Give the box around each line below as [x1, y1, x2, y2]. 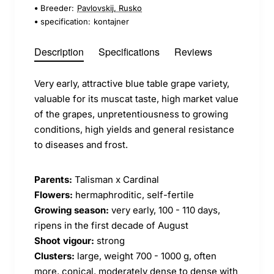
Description [34, 45, 84, 59]
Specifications [98, 45, 160, 59]
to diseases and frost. [34, 139, 128, 150]
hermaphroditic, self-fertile [73, 189, 194, 201]
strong [94, 235, 125, 246]
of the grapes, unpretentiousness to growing [34, 108, 228, 120]
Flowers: [34, 189, 73, 201]
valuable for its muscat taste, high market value [34, 93, 239, 105]
